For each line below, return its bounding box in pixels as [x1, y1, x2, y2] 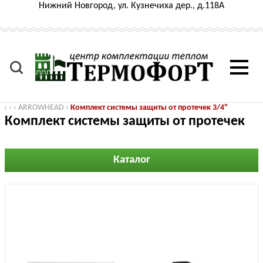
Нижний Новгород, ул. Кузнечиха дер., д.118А [39, 1, 224, 11]
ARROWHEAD [18, 103, 64, 112]
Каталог [113, 154, 150, 166]
